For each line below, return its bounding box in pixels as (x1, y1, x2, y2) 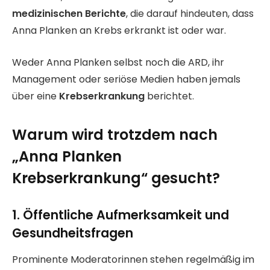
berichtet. (145, 89, 194, 103)
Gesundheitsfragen (12, 224, 133, 242)
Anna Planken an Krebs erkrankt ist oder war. (12, 23, 226, 37)
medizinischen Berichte (12, 6, 126, 20)
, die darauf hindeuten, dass (126, 6, 254, 20)
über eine (12, 89, 59, 103)
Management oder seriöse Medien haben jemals (12, 72, 240, 86)
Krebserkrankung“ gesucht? (12, 168, 220, 188)
